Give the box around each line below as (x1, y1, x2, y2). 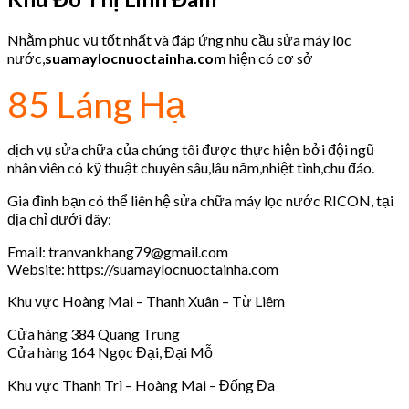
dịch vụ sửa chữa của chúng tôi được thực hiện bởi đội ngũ (7, 140, 374, 158)
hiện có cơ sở (226, 48, 313, 67)
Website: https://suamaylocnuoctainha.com (7, 259, 278, 278)
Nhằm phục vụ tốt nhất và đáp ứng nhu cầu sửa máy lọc (7, 30, 351, 48)
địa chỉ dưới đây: (7, 209, 111, 227)
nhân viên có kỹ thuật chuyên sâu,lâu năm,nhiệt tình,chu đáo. (7, 158, 374, 176)
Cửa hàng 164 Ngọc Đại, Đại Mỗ (7, 342, 213, 361)
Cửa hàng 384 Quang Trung (7, 324, 180, 342)
